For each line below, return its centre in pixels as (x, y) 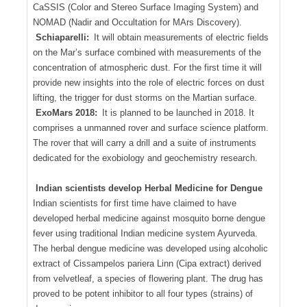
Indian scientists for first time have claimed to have (135, 203)
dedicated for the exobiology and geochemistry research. (145, 158)
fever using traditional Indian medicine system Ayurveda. (145, 233)
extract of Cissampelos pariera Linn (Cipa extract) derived (147, 263)
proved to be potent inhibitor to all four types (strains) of (143, 293)
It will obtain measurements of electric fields (180, 37)
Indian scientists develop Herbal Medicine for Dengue (149, 188)
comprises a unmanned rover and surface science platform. (151, 127)
